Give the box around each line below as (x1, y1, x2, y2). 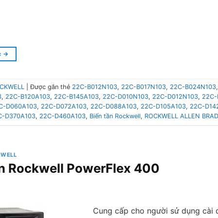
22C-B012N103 (72, 83, 117, 91)
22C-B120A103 (5, 92, 50, 100)
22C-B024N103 (170, 83, 216, 91)
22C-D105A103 (141, 102, 186, 110)
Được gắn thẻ (30, 83, 72, 91)
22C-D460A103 (39, 112, 86, 120)
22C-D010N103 (103, 92, 148, 100)
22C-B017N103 (121, 83, 166, 91)
